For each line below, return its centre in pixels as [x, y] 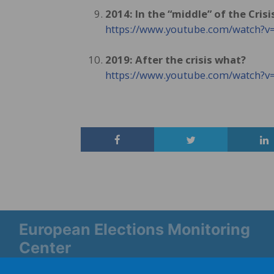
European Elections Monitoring [135, 229]
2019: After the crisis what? [176, 60]
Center [45, 248]
